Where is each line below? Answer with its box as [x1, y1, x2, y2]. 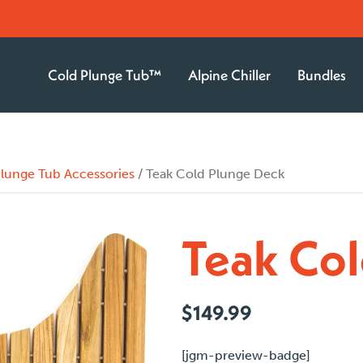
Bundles [297, 66, 346, 84]
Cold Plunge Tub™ [47, 66, 161, 84]
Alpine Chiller [187, 66, 271, 84]
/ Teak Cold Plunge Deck [135, 166, 284, 181]
